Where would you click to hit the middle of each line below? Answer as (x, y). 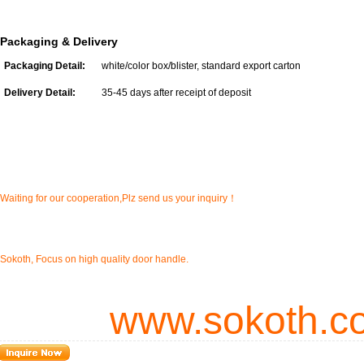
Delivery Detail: (40, 93)
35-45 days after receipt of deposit (171, 93)
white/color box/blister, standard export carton (196, 66)
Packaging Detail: (45, 66)
